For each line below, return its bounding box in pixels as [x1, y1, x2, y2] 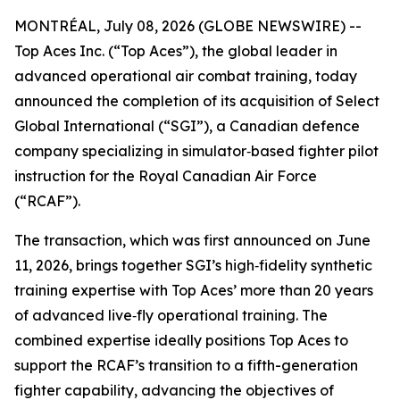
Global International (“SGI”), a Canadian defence [14, 117, 360, 135]
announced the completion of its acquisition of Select [14, 92, 379, 110]
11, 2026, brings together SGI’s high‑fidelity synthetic [14, 256, 372, 274]
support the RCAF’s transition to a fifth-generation [14, 356, 358, 374]
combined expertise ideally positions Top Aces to [14, 331, 348, 349]
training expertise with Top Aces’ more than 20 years [14, 281, 373, 299]
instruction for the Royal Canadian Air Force [14, 167, 317, 185]
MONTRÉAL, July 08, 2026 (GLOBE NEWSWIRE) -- [14, 17, 362, 35]
